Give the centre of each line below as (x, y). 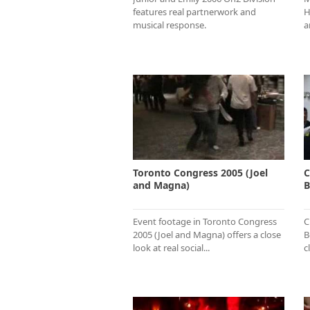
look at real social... (171, 247)
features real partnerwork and (194, 11)
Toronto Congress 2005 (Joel (200, 172)
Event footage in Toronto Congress (205, 221)
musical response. (170, 25)
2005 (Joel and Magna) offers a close (207, 234)
